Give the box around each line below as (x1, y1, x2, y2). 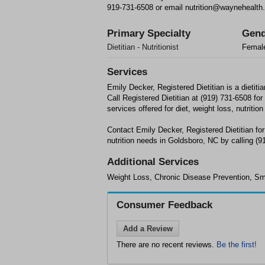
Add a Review (123, 224, 173, 233)
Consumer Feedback (117, 199, 212, 211)
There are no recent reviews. (117, 240, 216, 249)
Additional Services (107, 156, 199, 167)
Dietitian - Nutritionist (107, 43, 179, 51)
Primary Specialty (107, 28, 190, 39)
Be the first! (216, 240, 257, 249)
